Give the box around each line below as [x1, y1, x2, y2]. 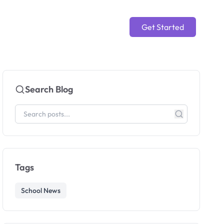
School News [21, 186, 61, 195]
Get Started [141, 22, 184, 32]
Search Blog [25, 83, 73, 95]
